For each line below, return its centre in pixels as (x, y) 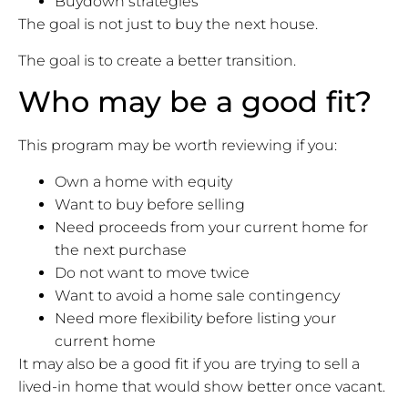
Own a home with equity (143, 181)
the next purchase (121, 250)
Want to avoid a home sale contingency (197, 295)
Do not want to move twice (152, 272)
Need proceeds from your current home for (211, 227)
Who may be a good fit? (195, 102)
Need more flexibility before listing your (195, 318)
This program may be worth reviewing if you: (178, 146)
